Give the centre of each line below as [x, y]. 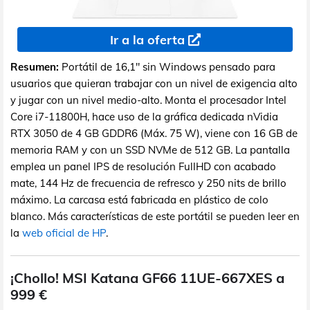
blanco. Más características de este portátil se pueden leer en [155, 217]
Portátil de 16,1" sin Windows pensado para [167, 67]
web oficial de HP [64, 233]
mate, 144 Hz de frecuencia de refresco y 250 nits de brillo [148, 183]
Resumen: [35, 67]
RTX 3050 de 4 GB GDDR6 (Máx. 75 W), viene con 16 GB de [154, 134]
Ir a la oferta [147, 40]
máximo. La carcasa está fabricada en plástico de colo [139, 200]
